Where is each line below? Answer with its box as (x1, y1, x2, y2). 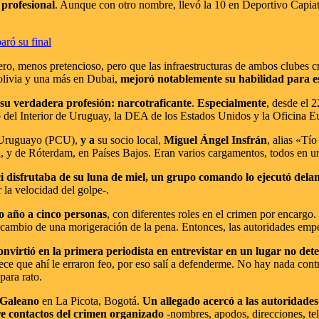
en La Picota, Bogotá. (39, 294, 142, 307)
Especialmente (197, 96, 266, 109)
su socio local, (95, 133, 164, 146)
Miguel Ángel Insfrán (164, 133, 267, 146)
